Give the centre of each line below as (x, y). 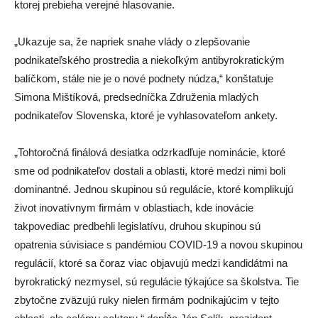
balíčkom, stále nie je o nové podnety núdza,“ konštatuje (144, 78)
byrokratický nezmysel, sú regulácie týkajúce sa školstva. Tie (157, 281)
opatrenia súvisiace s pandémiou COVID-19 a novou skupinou (158, 244)
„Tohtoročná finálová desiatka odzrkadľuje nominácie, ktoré (150, 152)
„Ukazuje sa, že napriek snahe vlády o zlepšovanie (132, 41)
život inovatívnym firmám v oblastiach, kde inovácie (134, 207)
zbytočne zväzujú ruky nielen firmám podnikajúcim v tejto (147, 300)
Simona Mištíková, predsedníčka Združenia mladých (136, 97)
